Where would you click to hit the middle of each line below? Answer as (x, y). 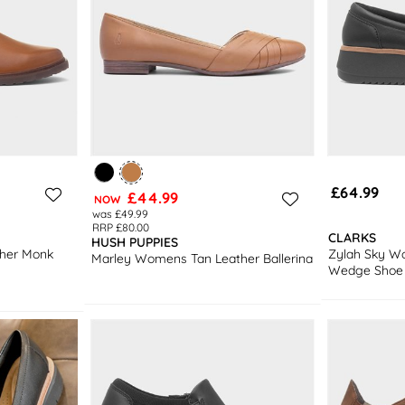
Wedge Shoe (365, 270)
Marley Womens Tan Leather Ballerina (202, 258)
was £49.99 (120, 213)
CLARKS (352, 237)
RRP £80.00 (120, 227)
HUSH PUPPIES (135, 242)
